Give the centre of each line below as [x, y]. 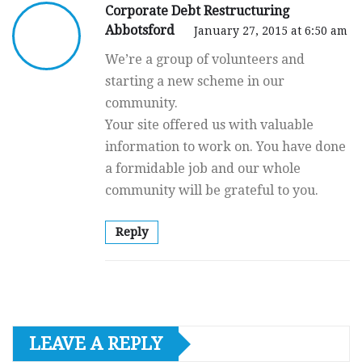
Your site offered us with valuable [209, 125]
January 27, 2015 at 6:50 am [271, 31]
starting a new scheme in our [195, 82]
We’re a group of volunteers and [205, 60]
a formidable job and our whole [203, 169]
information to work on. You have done [225, 147]
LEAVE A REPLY [96, 344]
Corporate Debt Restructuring [197, 11]
